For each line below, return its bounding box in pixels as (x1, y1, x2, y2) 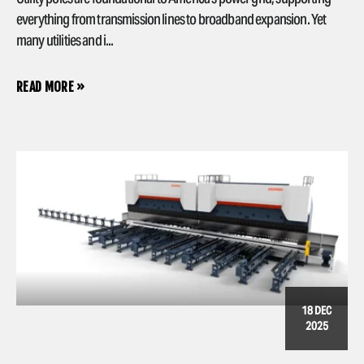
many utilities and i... (16, 31, 114, 50)
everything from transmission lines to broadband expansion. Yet (16, 10, 327, 29)
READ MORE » (16, 79, 85, 96)
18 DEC (301, 304, 331, 318)
